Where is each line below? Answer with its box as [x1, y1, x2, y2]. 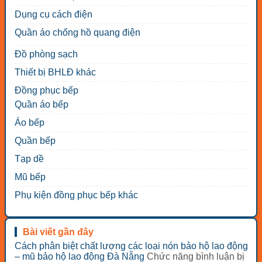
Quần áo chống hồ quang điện [14, 27, 140, 38]
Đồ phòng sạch [14, 49, 78, 60]
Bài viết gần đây [22, 227, 94, 237]
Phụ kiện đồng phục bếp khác [14, 190, 138, 201]
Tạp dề [14, 154, 44, 164]
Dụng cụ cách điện [14, 9, 92, 20]
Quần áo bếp [14, 99, 68, 110]
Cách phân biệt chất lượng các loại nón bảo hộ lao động [14, 241, 248, 251]
